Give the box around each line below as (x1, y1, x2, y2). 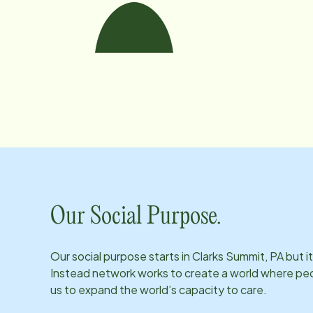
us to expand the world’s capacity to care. (50, 282, 267, 297)
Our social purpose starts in (50, 249, 192, 263)
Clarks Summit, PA (192, 249, 284, 263)
